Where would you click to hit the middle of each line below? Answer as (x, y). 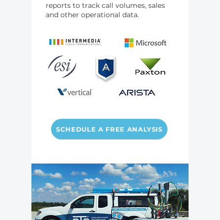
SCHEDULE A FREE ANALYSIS (109, 129)
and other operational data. (92, 15)
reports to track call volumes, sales (105, 5)
